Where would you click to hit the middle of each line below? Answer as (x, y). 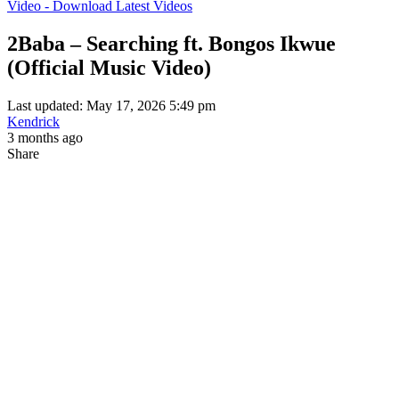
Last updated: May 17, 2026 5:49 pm (111, 105)
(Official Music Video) (109, 67)
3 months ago (45, 137)
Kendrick (33, 121)
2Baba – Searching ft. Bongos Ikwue (171, 43)
